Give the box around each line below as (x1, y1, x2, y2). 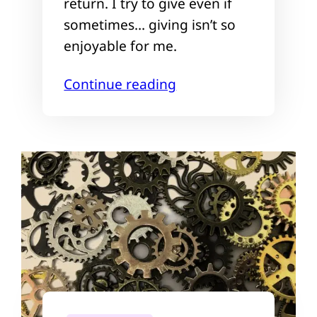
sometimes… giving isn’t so (64, 15, 236, 34)
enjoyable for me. (64, 36, 178, 55)
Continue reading (64, 74, 177, 93)
